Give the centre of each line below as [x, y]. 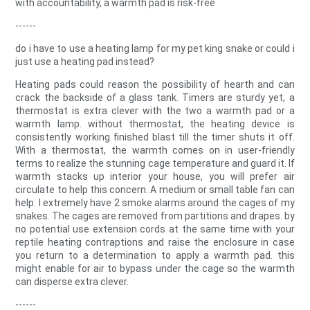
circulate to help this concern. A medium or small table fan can [155, 190]
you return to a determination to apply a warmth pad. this [155, 256]
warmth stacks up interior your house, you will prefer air [155, 177]
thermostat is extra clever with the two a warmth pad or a [155, 111]
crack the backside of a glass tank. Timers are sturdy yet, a [155, 98]
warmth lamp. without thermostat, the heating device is [155, 124]
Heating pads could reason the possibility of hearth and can [155, 85]
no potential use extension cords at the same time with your [155, 229]
